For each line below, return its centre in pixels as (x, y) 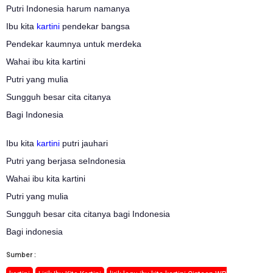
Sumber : (21, 255)
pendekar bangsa (95, 26)
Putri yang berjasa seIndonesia (66, 161)
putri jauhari (84, 143)
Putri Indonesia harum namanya (68, 8)
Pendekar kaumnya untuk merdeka (74, 44)
